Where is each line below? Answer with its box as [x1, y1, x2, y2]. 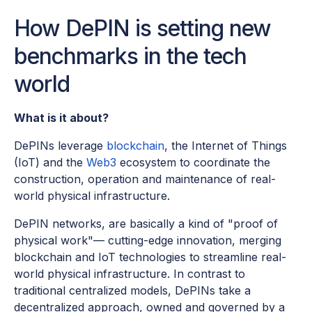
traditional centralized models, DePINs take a [14, 283, 251, 298]
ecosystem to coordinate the [116, 155, 270, 170]
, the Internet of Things [164, 139, 287, 153]
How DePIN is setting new [14, 15, 271, 42]
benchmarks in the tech [14, 42, 247, 70]
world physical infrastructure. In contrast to [14, 267, 245, 281]
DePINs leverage [14, 139, 103, 153]
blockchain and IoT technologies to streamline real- [14, 250, 286, 265]
